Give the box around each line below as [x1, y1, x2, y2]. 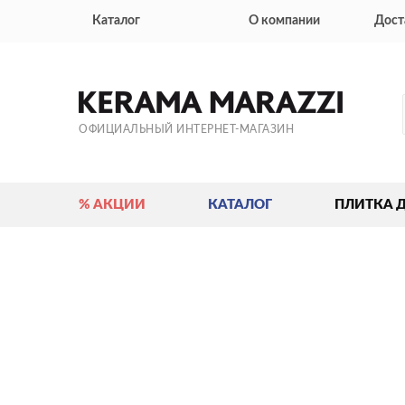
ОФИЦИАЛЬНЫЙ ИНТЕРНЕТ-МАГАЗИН [79, 123, 294, 135]
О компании [249, 14, 320, 27]
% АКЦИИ [79, 198, 146, 212]
